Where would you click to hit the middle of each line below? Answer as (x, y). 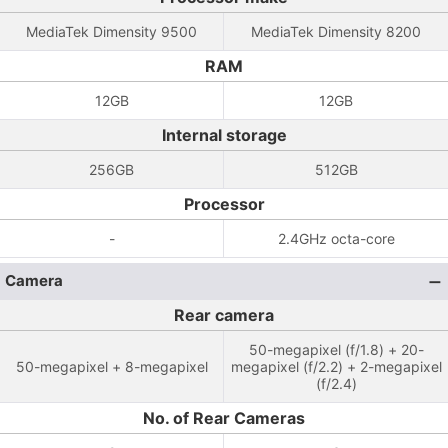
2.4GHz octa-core (336, 238)
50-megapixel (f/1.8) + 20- (336, 349)
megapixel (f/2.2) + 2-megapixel (336, 366)
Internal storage (224, 135)
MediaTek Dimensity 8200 (336, 31)
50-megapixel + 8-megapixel (111, 366)
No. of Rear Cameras (224, 418)
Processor (224, 204)
